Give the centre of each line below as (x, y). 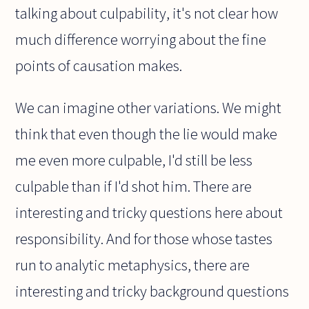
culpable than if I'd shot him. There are (134, 186)
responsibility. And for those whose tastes (144, 238)
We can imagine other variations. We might (149, 107)
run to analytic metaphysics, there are (133, 265)
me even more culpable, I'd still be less (134, 160)
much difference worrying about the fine (141, 40)
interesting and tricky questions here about (149, 212)
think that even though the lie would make (147, 133)
